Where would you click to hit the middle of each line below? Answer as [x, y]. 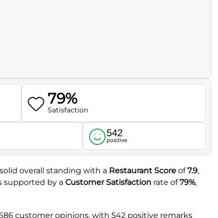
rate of [165, 182]
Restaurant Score [143, 170]
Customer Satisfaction [108, 182]
